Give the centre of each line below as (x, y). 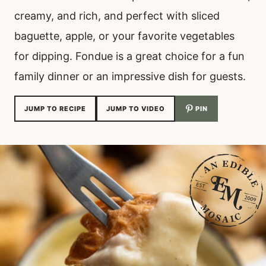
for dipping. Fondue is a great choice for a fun (129, 56)
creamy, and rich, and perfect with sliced (117, 16)
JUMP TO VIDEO (136, 109)
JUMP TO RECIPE (55, 109)
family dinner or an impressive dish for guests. (130, 76)
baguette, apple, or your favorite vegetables (124, 36)
